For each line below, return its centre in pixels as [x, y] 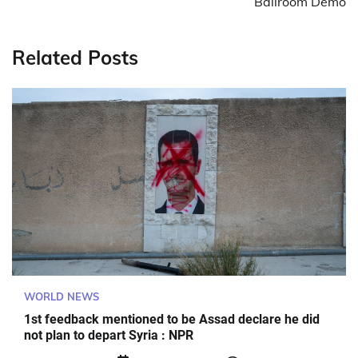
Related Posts [75, 57]
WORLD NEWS [62, 296]
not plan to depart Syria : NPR [109, 336]
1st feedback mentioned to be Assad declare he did [172, 320]
